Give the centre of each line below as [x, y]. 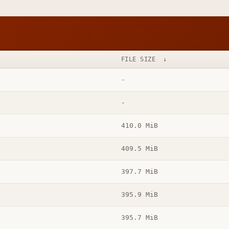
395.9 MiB [139, 195]
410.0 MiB [139, 126]
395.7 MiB [139, 218]
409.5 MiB [139, 149]
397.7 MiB [139, 172]
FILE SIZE [138, 59]
